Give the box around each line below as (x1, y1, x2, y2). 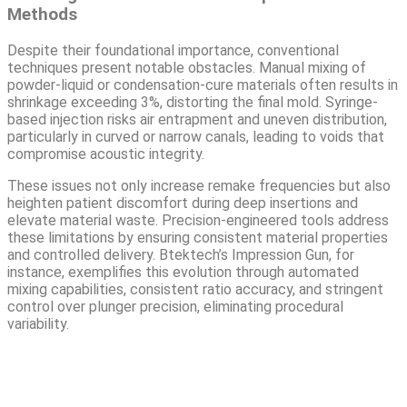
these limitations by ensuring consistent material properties (7, 228, 388, 246)
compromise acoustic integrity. (7, 144, 204, 163)
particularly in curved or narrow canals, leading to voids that (7, 127, 384, 145)
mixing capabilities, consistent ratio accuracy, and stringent (7, 280, 383, 298)
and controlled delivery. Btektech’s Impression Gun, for (7, 245, 354, 263)
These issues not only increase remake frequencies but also (7, 176, 391, 194)
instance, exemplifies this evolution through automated (7, 263, 359, 281)
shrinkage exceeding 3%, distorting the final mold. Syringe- (7, 93, 378, 111)
